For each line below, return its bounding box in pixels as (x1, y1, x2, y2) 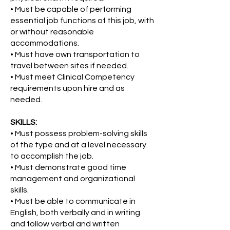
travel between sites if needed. (10, 62, 128, 70)
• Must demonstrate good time (10, 163, 126, 171)
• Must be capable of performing (10, 5, 131, 13)
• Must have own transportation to (10, 50, 140, 59)
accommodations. (10, 39, 79, 47)
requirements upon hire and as (10, 84, 125, 92)
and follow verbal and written (10, 220, 120, 228)
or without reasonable (10, 28, 94, 36)
